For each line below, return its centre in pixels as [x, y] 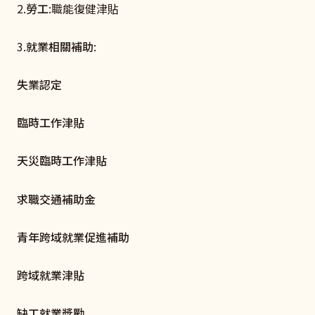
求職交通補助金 [56, 199]
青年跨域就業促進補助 [73, 237]
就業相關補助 [60, 46]
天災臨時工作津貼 [62, 161]
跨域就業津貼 [51, 275]
